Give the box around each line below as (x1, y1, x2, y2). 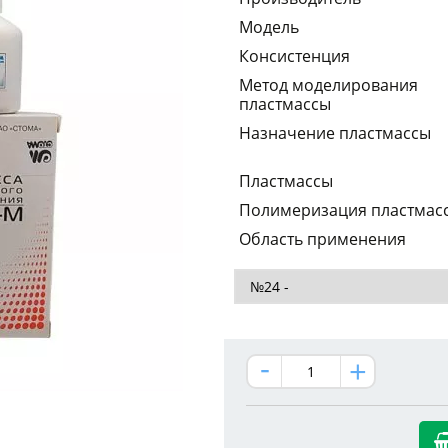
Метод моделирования (239, 73, 418, 96)
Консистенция (239, 44, 350, 67)
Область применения (239, 227, 406, 250)
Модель (239, 15, 299, 38)
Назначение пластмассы (239, 121, 431, 144)
